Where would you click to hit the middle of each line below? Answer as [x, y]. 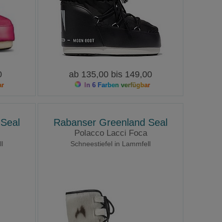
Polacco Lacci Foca [111, 133]
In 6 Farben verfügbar [116, 85]
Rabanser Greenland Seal [111, 123]
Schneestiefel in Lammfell [111, 144]
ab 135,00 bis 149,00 [111, 75]
